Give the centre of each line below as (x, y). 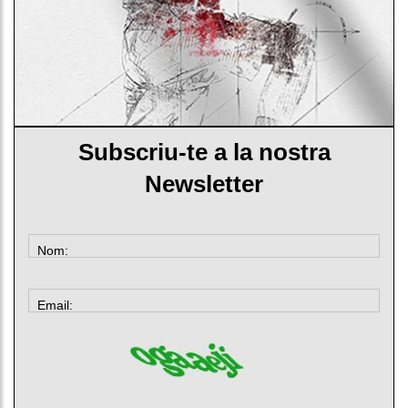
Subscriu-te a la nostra (204, 152)
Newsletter (204, 184)
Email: (55, 305)
